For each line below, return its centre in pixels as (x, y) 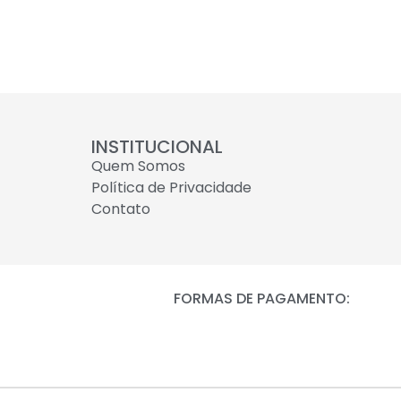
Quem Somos (138, 166)
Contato (121, 209)
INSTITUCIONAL (157, 147)
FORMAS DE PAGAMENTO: (261, 299)
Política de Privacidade (171, 188)
